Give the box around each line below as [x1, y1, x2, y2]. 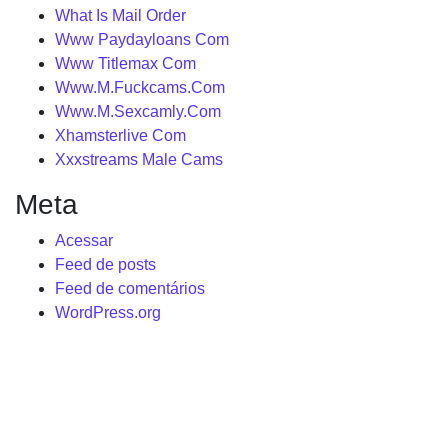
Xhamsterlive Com [55, 127, 186, 144]
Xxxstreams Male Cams [55, 151, 223, 168]
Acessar [55, 232, 113, 249]
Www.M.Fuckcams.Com [55, 79, 225, 96]
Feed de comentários [55, 280, 205, 297]
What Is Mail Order [55, 7, 186, 24]
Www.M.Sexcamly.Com [55, 103, 221, 120]
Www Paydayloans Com [55, 31, 229, 48]
